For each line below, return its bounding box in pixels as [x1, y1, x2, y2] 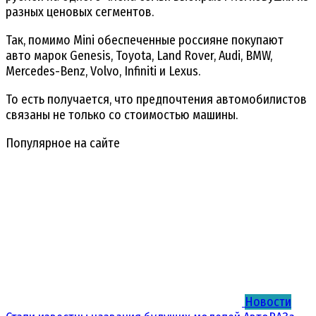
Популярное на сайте [6, 135, 120, 151]
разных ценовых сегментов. [6, 4, 154, 20]
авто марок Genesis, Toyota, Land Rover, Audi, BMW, [6, 47, 272, 63]
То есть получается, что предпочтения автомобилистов [6, 91, 307, 107]
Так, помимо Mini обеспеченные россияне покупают [6, 32, 284, 48]
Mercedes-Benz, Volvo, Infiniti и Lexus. [6, 63, 200, 79]
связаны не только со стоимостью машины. [6, 107, 238, 123]
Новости [245, 293, 291, 310]
